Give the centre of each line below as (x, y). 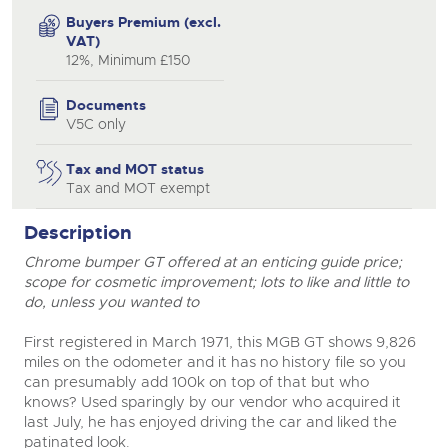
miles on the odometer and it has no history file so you (215, 362)
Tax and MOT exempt (138, 188)
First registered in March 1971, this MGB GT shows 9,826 (220, 342)
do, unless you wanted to (111, 302)
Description (78, 232)
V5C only (96, 124)
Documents (106, 105)
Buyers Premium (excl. (143, 22)
